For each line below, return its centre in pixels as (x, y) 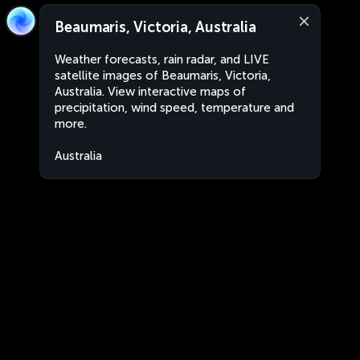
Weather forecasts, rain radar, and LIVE (162, 59)
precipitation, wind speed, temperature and (174, 108)
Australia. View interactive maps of (150, 92)
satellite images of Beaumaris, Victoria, (163, 76)
